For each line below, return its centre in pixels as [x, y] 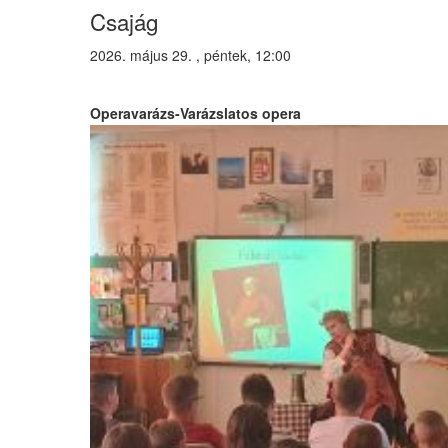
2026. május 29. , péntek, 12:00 [190, 55]
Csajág [123, 21]
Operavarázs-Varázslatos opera [195, 113]
